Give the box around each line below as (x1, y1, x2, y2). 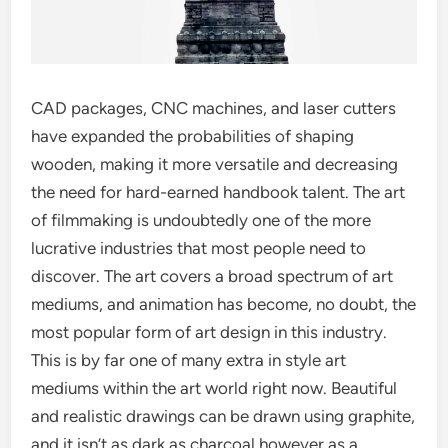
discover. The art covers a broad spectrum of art (31, 265, 394, 286)
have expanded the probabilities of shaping (31, 125, 355, 146)
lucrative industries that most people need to (31, 237, 367, 258)
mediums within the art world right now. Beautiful (31, 377, 398, 398)
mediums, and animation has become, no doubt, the (31, 293, 417, 314)
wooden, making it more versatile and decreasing (31, 153, 399, 174)
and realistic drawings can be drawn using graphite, (31, 405, 416, 426)
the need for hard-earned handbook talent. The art (31, 181, 406, 202)
